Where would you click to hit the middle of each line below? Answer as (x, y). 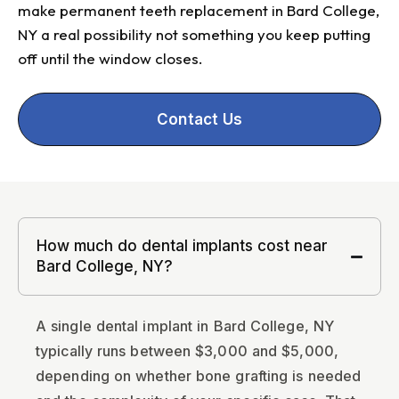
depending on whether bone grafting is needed (199, 376)
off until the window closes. (110, 59)
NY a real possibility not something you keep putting (194, 35)
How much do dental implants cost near (182, 246)
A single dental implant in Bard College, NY (185, 326)
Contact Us (199, 120)
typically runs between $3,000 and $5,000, (187, 351)
